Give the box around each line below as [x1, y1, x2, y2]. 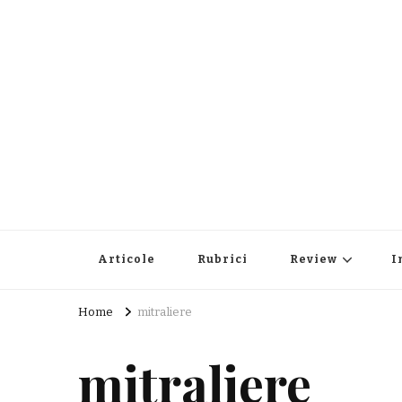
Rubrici [197, 253, 248, 267]
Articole [98, 253, 155, 267]
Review [290, 253, 337, 267]
